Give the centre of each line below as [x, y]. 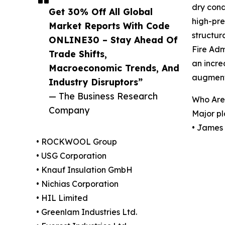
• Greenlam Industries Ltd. [87, 212]
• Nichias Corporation [77, 184]
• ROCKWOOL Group [77, 142]
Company [69, 110]
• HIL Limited [62, 198]
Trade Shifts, [78, 54]
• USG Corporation [71, 156]
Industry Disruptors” [96, 82]
